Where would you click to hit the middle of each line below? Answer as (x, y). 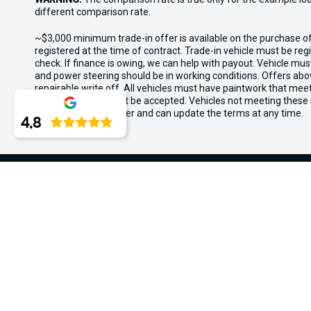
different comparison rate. (93, 12)
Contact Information (90, 276)
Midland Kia (160, 220)
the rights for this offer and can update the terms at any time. (169, 113)
